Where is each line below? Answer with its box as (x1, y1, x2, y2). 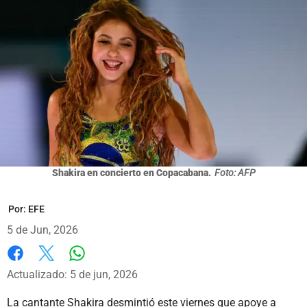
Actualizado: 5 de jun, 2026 (7, 267, 138, 281)
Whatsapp (76, 260, 126, 273)
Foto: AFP (214, 167, 256, 178)
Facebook (7, 260, 54, 274)
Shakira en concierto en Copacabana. (51, 167, 211, 178)
